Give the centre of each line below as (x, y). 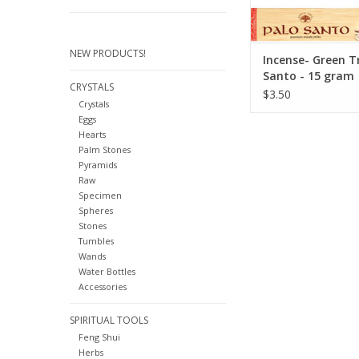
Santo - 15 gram (309, 76)
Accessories (102, 287)
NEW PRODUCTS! (108, 53)
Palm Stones (104, 150)
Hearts (92, 135)
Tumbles (96, 241)
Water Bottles (107, 272)
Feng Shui (99, 337)
